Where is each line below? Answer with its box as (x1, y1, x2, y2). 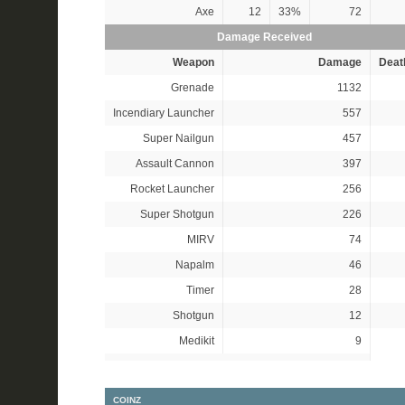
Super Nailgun (142, 132, 214, 145)
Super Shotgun (139, 208, 214, 221)
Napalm (174, 259, 214, 271)
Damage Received (216, 31, 312, 43)
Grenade (170, 81, 214, 94)
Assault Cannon (135, 157, 214, 170)
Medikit (178, 334, 214, 347)
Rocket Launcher (129, 183, 214, 195)
